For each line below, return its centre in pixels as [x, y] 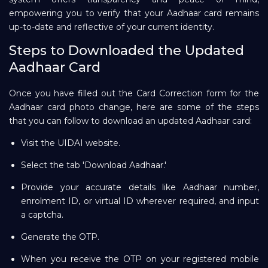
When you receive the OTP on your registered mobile [140, 259]
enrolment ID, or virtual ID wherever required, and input [140, 201]
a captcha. [42, 214]
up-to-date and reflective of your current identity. [112, 27]
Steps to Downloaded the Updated [127, 50]
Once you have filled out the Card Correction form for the [134, 93]
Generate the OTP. [60, 237]
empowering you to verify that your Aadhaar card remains [134, 13]
